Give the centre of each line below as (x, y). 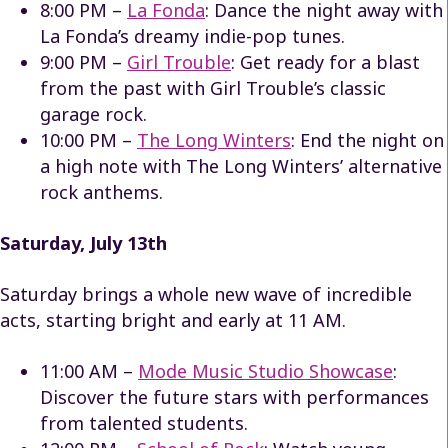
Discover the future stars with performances (234, 396)
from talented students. (144, 422)
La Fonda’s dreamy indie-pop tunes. (192, 35)
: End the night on (367, 139)
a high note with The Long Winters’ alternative (241, 165)
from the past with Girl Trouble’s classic (213, 87)
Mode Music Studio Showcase (265, 370)
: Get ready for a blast (325, 61)
